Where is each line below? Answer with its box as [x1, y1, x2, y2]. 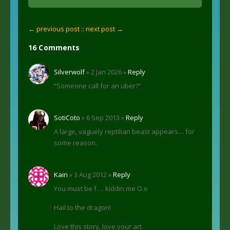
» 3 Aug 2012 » [68, 169, 113, 179]
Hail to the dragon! [54, 202, 111, 212]
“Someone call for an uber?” [54, 81, 141, 90]
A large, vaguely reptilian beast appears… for [54, 126, 195, 136]
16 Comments [28, 42, 80, 52]
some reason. [54, 138, 97, 147]
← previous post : [28, 24, 83, 33]
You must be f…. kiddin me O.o [54, 183, 148, 193]
